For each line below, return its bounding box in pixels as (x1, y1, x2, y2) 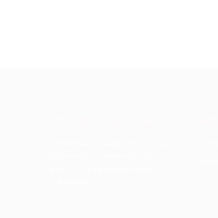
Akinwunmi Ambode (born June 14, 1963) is (50, 139, 173, 148)
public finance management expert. (50, 164, 154, 173)
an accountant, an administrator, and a (50, 152, 164, 161)
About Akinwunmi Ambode (50, 113, 169, 125)
